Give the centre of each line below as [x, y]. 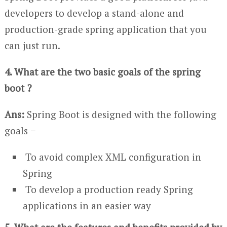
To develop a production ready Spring [108, 189]
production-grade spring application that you [105, 29]
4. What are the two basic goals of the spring [102, 71]
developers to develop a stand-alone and [94, 13]
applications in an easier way [87, 205]
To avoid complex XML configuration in [112, 157]
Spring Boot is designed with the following [120, 114]
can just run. [32, 45]
